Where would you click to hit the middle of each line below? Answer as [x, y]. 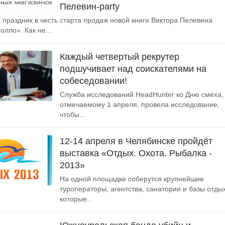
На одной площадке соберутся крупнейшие [132, 179]
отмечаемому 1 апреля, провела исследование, [140, 104]
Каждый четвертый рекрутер [120, 57]
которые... [76, 199]
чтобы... [73, 115]
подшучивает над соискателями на [133, 69]
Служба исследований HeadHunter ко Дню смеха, [142, 94]
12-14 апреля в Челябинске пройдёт [136, 141]
